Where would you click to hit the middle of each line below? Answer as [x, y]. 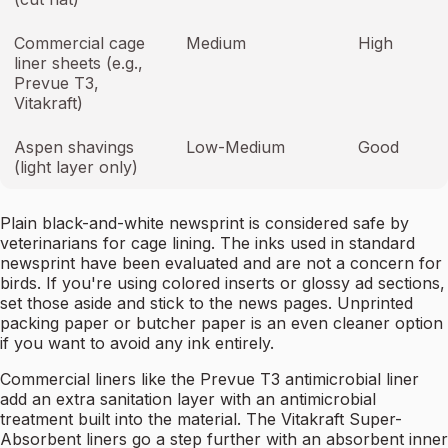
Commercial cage [79, 43]
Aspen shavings [74, 147]
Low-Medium [235, 147]
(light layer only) [76, 167]
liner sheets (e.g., [78, 63]
